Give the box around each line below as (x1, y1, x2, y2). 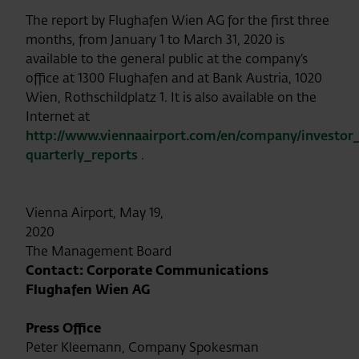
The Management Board (26, 242, 255, 260)
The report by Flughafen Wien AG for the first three (26, 11, 329, 29)
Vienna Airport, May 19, (26, 204, 163, 221)
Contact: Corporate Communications (26, 261, 268, 279)
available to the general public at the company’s (26, 50, 308, 67)
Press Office (26, 319, 303, 337)
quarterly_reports (26, 146, 138, 163)
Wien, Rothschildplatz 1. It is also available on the (26, 88, 317, 106)
